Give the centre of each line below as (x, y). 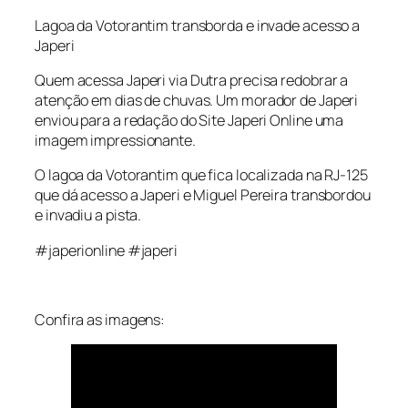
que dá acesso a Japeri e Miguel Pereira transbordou (203, 195)
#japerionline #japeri (106, 250)
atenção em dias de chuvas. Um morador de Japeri (197, 101)
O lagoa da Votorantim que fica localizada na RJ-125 (201, 175)
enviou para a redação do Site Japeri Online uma (189, 121)
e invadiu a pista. (88, 215)
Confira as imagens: (100, 320)
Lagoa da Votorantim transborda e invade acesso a (198, 25)
